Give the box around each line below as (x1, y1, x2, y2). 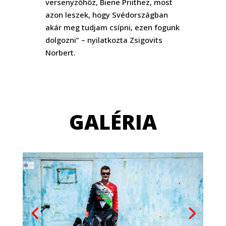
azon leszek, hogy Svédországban (45, 9, 168, 20)
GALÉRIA (69, 107, 157, 136)
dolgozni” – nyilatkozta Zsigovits (45, 34, 162, 45)
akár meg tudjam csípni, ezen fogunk (45, 22, 180, 32)
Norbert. (45, 47, 76, 58)
